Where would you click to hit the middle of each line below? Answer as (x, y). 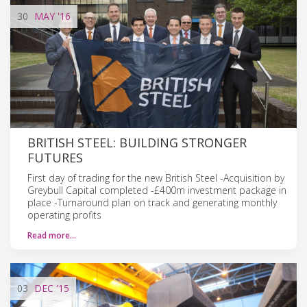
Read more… (52, 235)
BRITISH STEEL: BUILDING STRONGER (137, 142)
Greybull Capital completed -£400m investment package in (157, 190)
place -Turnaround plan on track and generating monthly (152, 202)
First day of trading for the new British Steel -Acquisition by (156, 177)
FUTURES (55, 157)
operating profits (64, 214)
